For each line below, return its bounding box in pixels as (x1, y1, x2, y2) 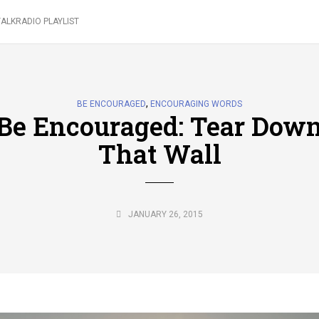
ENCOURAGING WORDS (150, 99, 242, 109)
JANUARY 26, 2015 (128, 209, 203, 219)
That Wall (98, 137, 221, 171)
